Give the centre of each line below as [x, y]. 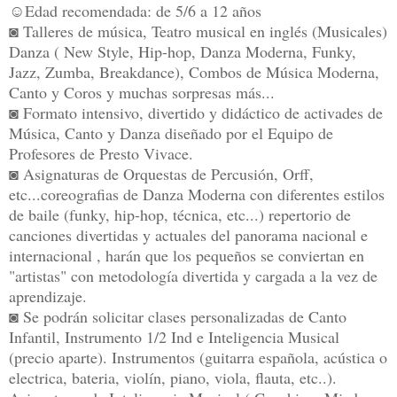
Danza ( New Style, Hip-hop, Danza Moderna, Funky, [183, 52]
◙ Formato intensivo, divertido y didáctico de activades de [196, 113]
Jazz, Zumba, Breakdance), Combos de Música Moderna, [194, 72]
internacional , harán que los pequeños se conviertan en [187, 256]
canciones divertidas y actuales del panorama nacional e [188, 235]
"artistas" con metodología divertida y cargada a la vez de [193, 276]
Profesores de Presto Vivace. [101, 154]
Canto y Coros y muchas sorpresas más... [142, 93]
